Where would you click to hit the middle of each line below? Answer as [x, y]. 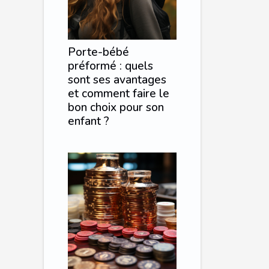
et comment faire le [119, 94]
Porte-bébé [98, 53]
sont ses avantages [117, 80]
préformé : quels [110, 66]
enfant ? [89, 122]
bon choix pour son [116, 108]
